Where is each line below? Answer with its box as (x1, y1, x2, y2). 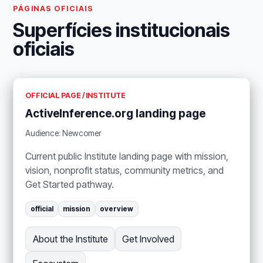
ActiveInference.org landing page (25, 106, 206, 120)
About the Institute (32, 233, 108, 245)
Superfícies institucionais (13, 18, 231, 42)
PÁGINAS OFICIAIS (13, 4, 94, 13)
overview (100, 205, 134, 214)
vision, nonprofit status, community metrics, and (25, 164, 224, 177)
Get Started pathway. (25, 178, 114, 191)
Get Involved (122, 233, 174, 245)
